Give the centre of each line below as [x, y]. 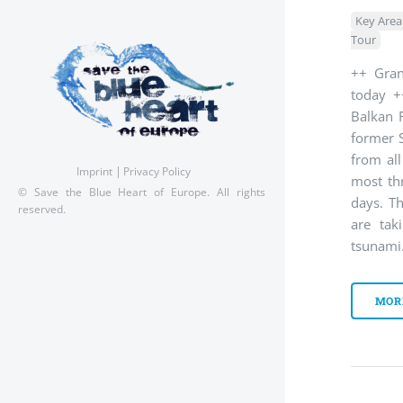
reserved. [42, 208]
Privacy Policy [157, 171]
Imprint [94, 171]
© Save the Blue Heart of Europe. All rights [142, 191]
